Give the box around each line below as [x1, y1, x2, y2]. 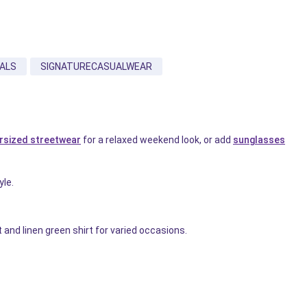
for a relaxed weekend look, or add [81, 134, 233, 145]
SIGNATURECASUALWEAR [40, 60, 152, 72]
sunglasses [233, 134, 285, 145]
